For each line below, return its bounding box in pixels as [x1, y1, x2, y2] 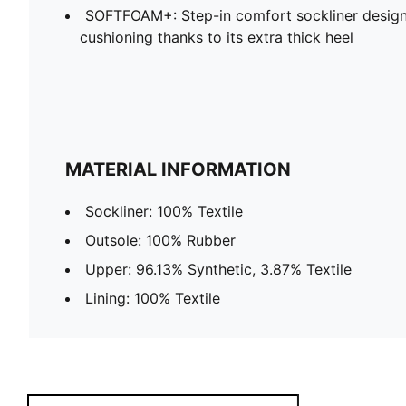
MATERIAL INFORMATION [65, 158, 291, 180]
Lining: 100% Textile [85, 288, 220, 307]
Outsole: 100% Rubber [85, 230, 236, 249]
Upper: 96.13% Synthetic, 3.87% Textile [85, 259, 352, 278]
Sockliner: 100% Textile [85, 201, 243, 220]
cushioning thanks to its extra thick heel [80, 27, 353, 46]
